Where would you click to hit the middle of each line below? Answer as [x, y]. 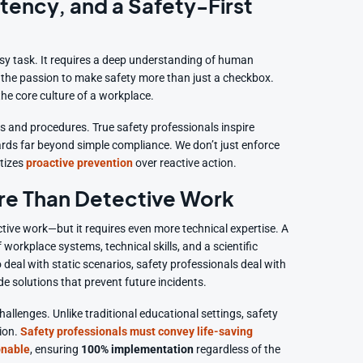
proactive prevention [80, 163]
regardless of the [237, 349]
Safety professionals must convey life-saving [137, 331]
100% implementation [138, 349]
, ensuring [56, 349]
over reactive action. [185, 163]
